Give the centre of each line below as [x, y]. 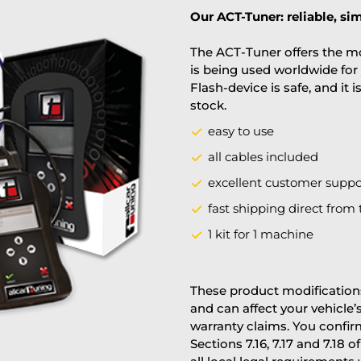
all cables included [263, 157]
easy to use [241, 131]
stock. [208, 105]
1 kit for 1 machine [261, 234]
